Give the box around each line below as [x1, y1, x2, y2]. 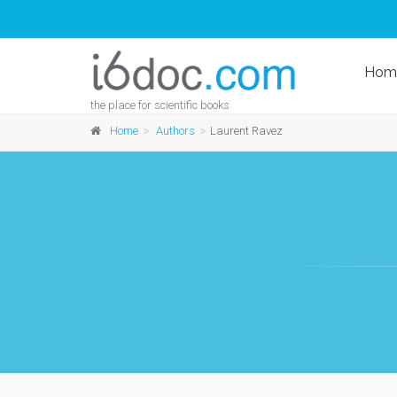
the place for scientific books [90, 98, 230, 112]
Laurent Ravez [210, 124, 283, 137]
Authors [156, 124, 195, 137]
